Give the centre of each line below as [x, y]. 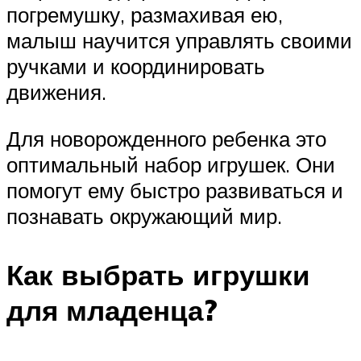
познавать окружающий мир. [144, 216]
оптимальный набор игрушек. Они [171, 164]
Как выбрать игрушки [158, 275]
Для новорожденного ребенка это [166, 138]
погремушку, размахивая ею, [145, 15]
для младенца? [112, 311]
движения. [56, 92]
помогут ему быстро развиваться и [175, 190]
